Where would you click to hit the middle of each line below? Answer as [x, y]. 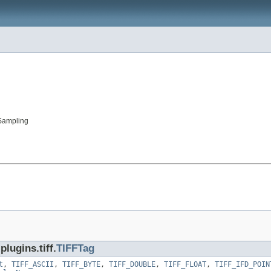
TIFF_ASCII [33, 265]
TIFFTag [75, 249]
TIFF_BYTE [81, 265]
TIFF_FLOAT [185, 265]
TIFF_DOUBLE [132, 265]
